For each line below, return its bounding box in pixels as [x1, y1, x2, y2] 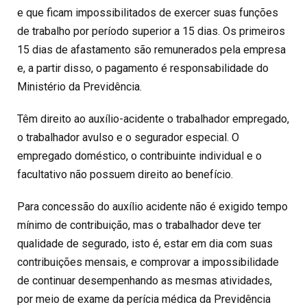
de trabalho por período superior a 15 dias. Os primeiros [17, 24, 285, 38]
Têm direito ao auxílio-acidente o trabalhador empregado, [17, 112, 289, 125]
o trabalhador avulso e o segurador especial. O [17, 130, 239, 144]
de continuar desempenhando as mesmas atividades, [17, 273, 272, 287]
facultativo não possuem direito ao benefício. [17, 167, 233, 181]
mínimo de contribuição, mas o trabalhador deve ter [17, 218, 261, 232]
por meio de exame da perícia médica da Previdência [17, 292, 271, 306]
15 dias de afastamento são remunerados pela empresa [17, 42, 286, 56]
